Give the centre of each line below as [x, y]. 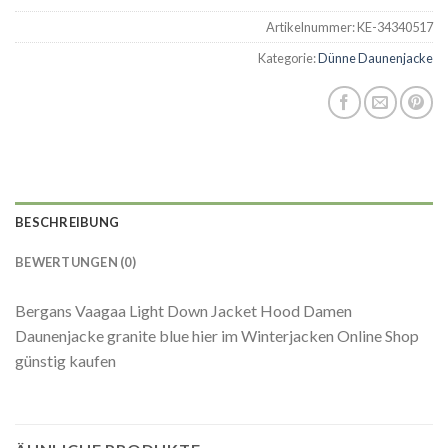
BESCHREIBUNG [67, 222]
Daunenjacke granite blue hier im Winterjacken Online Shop [217, 336]
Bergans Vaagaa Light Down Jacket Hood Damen [183, 311]
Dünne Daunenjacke [375, 58]
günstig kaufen [65, 361]
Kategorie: [288, 58]
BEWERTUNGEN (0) [75, 262]
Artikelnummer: [311, 27]
